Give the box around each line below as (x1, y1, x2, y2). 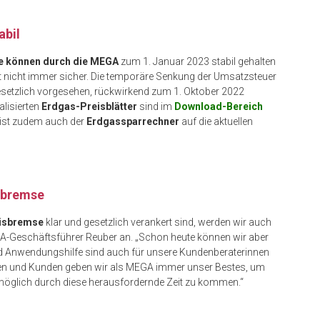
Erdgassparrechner (86, 115, 179, 127)
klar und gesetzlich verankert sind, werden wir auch (44, 216, 271, 228)
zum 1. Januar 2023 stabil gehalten (119, 55, 276, 67)
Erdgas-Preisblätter (41, 100, 137, 112)
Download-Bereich (174, 100, 263, 112)
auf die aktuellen (179, 115, 253, 127)
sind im (137, 100, 174, 112)
